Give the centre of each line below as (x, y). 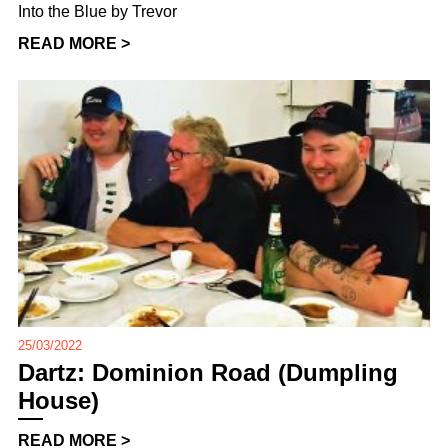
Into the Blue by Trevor (97, 11)
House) (58, 401)
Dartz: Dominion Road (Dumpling (208, 373)
